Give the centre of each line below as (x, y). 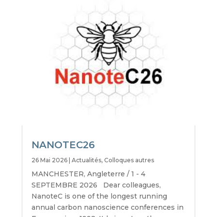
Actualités (86, 160)
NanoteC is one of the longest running (99, 196)
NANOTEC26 (63, 145)
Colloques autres (129, 160)
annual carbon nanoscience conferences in (107, 207)
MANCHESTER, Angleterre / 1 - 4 (88, 174)
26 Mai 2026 (49, 160)
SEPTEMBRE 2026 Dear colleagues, (96, 185)
